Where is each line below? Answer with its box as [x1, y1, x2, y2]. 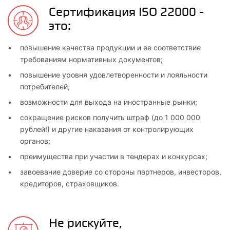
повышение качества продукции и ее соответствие [20, 43, 201, 52]
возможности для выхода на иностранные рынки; [20, 97, 199, 106]
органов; [20, 136, 52, 145]
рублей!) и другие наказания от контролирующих [20, 124, 194, 133]
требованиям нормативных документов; [20, 54, 165, 64]
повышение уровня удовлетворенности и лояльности [20, 70, 207, 79]
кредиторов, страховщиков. [20, 179, 119, 188]
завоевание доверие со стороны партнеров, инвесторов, [20, 167, 221, 176]
